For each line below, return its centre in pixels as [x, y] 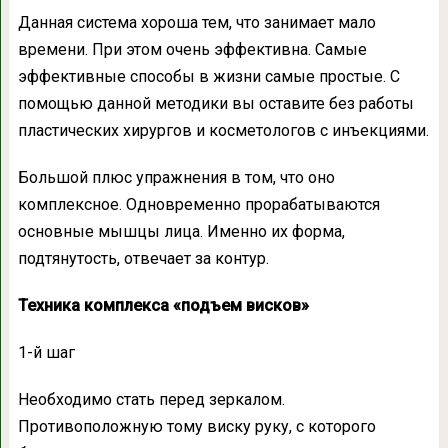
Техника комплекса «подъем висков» [163, 306]
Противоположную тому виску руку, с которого [196, 427]
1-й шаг [46, 353]
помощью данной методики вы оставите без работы [215, 104]
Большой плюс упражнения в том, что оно [176, 178]
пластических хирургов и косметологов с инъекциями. [223, 131]
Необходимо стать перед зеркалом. [151, 400]
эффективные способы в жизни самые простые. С [208, 77]
